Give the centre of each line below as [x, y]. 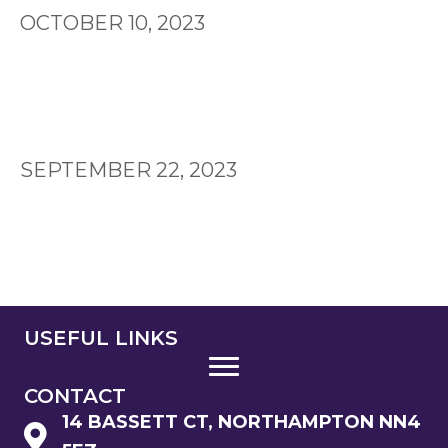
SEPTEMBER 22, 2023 [128, 170]
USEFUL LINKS [101, 338]
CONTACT [75, 396]
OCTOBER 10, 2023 [112, 23]
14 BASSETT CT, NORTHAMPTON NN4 [241, 422]
